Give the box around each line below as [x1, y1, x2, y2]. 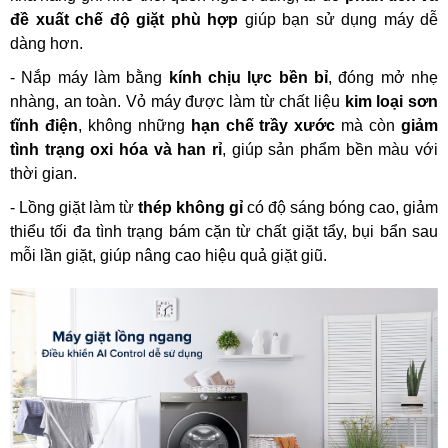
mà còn [335, 117, 402, 135]
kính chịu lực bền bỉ [168, 69, 329, 87]
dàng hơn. [10, 35, 87, 53]
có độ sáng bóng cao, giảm [243, 199, 438, 217]
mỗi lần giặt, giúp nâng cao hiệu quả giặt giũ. [10, 247, 331, 265]
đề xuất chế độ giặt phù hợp [10, 11, 238, 29]
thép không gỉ [138, 199, 243, 217]
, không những [77, 117, 191, 135]
